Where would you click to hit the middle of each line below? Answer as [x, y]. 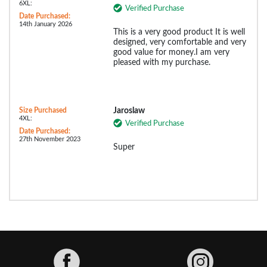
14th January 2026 [46, 24]
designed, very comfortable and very [179, 43]
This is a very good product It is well [179, 32]
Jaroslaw [129, 111]
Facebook [99, 253]
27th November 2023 [50, 139]
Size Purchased [43, 111]
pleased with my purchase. [162, 63]
